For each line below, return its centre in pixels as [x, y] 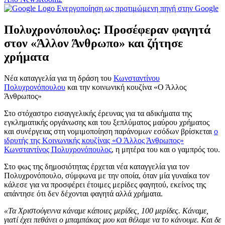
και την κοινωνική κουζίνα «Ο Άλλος [126, 87]
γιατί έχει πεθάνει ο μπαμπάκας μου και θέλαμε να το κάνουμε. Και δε [113, 219]
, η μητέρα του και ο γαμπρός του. [166, 149]
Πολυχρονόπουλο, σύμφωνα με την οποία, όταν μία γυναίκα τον [107, 175]
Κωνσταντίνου [137, 78]
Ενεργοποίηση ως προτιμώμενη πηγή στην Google [138, 8]
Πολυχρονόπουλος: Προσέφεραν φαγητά [107, 29]
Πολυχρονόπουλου [35, 87]
